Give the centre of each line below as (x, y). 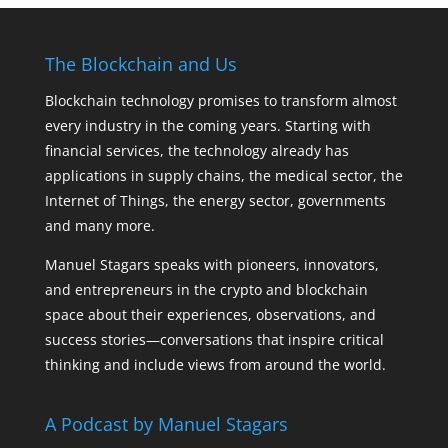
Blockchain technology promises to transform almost (220, 100)
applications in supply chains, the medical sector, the (223, 175)
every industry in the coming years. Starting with (207, 125)
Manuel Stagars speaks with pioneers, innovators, (211, 264)
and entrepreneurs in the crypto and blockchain (206, 289)
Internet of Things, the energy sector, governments (215, 200)
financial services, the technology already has (196, 150)
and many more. (99, 225)
